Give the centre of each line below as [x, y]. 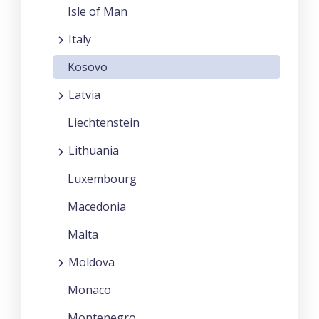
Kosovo [88, 67]
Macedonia [97, 206]
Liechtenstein [104, 123]
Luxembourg [102, 178]
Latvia [84, 95]
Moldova [91, 262]
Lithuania [94, 151]
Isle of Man [98, 12]
